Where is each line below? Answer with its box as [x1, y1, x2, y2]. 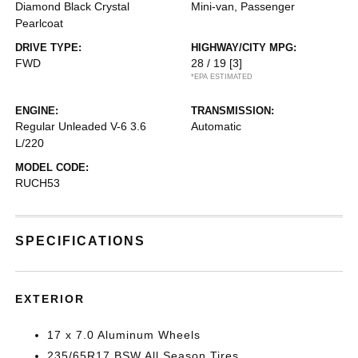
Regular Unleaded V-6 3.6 [15, 120, 147, 133]
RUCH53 [15, 177, 61, 189]
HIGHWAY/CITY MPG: [191, 42, 296, 54]
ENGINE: [15, 105, 59, 117]
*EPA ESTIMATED [191, 73, 253, 81]
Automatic [191, 120, 241, 133]
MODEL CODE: [15, 161, 89, 173]
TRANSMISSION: [191, 105, 274, 117]
